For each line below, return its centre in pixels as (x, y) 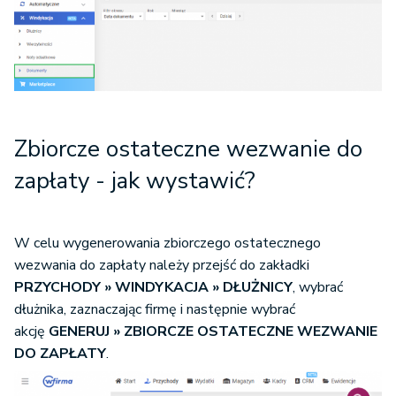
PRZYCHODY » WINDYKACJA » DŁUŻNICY (153, 288)
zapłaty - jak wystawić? (135, 181)
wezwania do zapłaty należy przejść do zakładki (162, 266)
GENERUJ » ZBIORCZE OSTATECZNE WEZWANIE (213, 332)
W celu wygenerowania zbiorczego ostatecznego (168, 244)
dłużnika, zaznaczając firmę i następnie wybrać (155, 310)
